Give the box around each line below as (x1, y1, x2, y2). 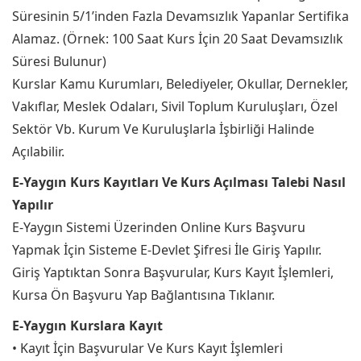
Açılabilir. (12, 143, 64, 160)
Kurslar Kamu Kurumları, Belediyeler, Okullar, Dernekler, (12, 75, 348, 93)
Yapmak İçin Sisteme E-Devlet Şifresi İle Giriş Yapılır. (12, 241, 322, 259)
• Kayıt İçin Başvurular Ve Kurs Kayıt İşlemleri (12, 339, 283, 357)
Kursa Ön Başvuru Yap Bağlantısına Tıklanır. (12, 286, 275, 304)
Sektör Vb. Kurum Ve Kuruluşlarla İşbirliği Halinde (12, 120, 314, 138)
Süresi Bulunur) (12, 52, 106, 70)
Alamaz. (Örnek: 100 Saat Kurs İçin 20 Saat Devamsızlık (12, 30, 343, 48)
